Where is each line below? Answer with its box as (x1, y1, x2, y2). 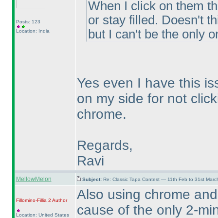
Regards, (76, 138, 133, 153)
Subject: (82, 177, 103, 182)
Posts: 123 (16, 19, 40, 24)
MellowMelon (16, 176, 52, 182)
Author (51, 198, 67, 203)
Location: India (16, 28, 50, 34)
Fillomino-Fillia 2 (16, 198, 51, 203)
